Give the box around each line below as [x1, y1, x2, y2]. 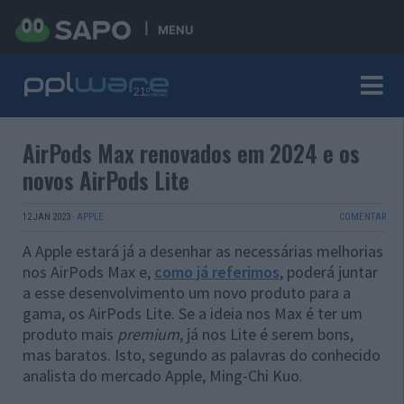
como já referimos [154, 262, 280, 282]
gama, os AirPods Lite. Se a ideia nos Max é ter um [23, 303, 363, 324]
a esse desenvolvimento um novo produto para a [23, 282, 351, 303]
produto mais [23, 324, 117, 344]
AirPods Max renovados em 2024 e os [23, 136, 360, 170]
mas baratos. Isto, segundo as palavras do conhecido [23, 344, 381, 365]
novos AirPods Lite [23, 163, 189, 197]
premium [117, 324, 179, 344]
